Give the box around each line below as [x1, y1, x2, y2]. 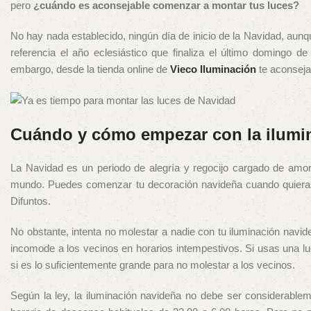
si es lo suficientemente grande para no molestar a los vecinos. [10, 259, 295, 271]
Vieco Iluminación [170, 63, 256, 75]
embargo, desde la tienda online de [10, 63, 170, 75]
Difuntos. [10, 195, 51, 208]
